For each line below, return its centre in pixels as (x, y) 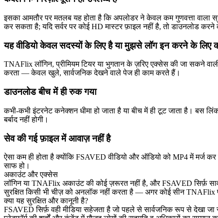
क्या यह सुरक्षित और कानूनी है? (46, 201)
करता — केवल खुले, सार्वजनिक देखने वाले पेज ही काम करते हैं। (92, 73)
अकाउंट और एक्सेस (31, 175)
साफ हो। (17, 166)
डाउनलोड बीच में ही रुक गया (50, 92)
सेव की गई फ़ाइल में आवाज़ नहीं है (57, 138)
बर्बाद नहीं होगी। (26, 119)
